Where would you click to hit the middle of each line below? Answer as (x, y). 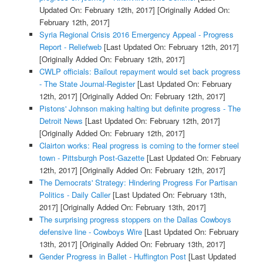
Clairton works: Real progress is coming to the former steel (139, 146)
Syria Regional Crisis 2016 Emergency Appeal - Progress (136, 35)
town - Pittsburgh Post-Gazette (92, 158)
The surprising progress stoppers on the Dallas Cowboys (135, 220)
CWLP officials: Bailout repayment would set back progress (140, 72)
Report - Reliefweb (70, 47)
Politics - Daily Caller (75, 195)
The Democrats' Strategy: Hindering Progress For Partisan (138, 183)
